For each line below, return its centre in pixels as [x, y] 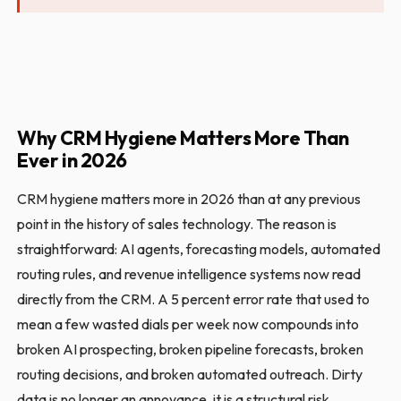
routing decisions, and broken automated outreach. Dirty [190, 374]
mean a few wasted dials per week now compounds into [188, 324]
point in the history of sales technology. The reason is [177, 223]
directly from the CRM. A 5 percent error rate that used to [194, 299]
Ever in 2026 [73, 160]
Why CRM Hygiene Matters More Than [183, 137]
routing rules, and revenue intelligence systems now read [189, 273]
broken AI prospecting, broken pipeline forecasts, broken [191, 349]
